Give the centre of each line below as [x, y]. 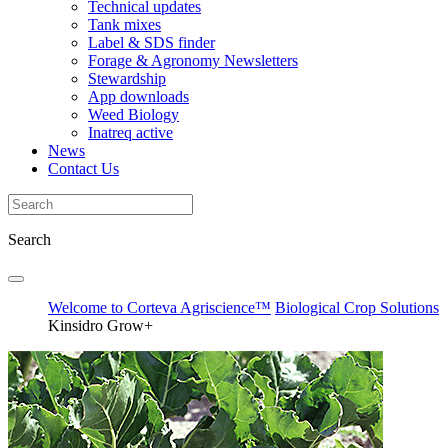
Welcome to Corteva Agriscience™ [159, 307]
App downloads [138, 96]
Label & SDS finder [151, 42]
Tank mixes [124, 24]
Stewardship [127, 78]
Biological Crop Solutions [357, 307]
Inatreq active [130, 132]
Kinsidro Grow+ [100, 325]
